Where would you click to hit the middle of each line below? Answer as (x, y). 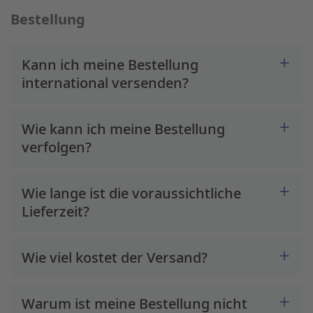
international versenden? (105, 83)
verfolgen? (57, 147)
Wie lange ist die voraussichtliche (131, 193)
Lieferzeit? (56, 211)
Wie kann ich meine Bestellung (123, 129)
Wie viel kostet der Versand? (115, 257)
